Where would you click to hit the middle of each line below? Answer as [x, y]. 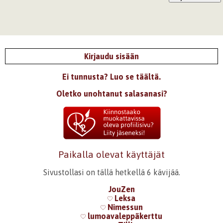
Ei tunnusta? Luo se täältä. [111, 77]
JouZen [121, 189]
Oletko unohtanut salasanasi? [111, 94]
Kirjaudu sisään [111, 56]
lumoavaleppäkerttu [124, 216]
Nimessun [124, 207]
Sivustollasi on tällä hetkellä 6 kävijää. [111, 172]
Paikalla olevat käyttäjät [111, 154]
